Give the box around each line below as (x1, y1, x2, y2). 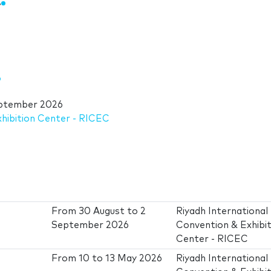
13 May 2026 (105, 254, 163, 264)
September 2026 (51, 221, 129, 230)
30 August (79, 207, 125, 217)
